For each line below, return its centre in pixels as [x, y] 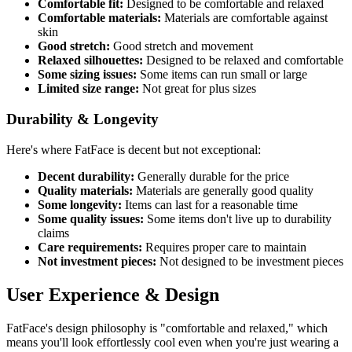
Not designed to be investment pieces [250, 261]
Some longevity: [80, 204]
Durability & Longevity [82, 119]
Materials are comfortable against [244, 18]
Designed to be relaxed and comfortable [243, 60]
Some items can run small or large [222, 75]
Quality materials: [85, 190]
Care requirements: [90, 247]
